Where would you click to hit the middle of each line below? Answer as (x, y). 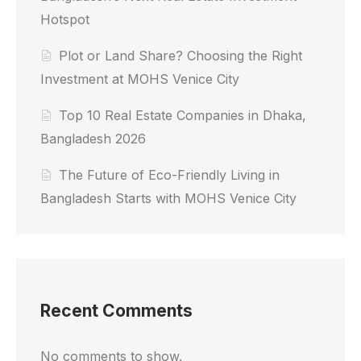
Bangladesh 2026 (93, 139)
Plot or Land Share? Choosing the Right (181, 56)
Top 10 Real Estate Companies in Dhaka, (183, 116)
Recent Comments (116, 310)
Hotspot (65, 20)
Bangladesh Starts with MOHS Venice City (168, 199)
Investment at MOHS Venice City (140, 79)
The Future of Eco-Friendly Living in (170, 175)
